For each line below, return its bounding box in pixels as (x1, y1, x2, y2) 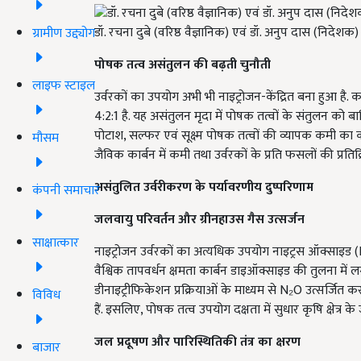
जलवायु (94, 209, 136, 231)
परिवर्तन (136, 209, 178, 231)
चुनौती (240, 54, 271, 77)
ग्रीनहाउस (200, 209, 247, 231)
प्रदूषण (117, 331, 151, 354)
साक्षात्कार (32, 231, 79, 254)
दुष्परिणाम (265, 176, 313, 199)
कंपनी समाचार (32, 179, 100, 201)
